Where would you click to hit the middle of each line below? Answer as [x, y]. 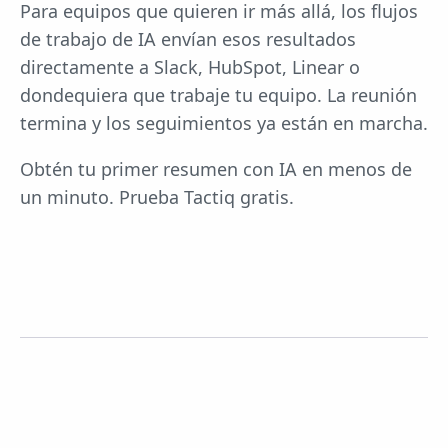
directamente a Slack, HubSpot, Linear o [190, 66]
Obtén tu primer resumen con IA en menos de [216, 168]
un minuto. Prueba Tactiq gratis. [157, 196]
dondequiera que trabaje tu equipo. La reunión [218, 94]
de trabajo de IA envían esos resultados [188, 38]
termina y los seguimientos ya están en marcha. [224, 122]
